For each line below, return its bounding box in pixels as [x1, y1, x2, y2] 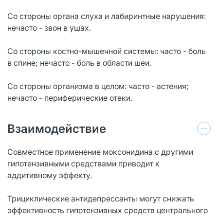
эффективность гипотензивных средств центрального [7, 205, 208, 215]
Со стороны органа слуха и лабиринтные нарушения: [7, 11, 206, 21]
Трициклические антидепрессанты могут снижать [7, 193, 194, 203]
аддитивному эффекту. [7, 170, 92, 180]
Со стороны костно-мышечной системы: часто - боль [7, 46, 206, 56]
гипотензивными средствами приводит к [7, 158, 160, 168]
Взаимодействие [7, 121, 106, 136]
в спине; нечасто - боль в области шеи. [7, 57, 151, 68]
